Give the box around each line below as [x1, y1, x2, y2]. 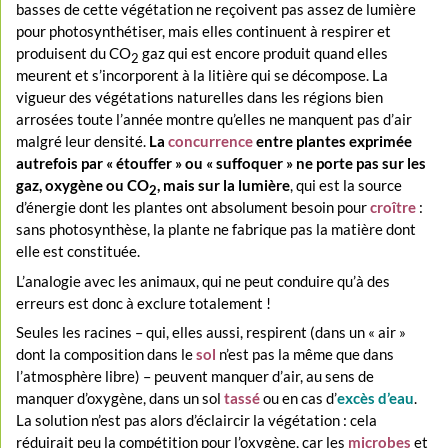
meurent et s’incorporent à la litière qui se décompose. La [16, 66, 389, 85]
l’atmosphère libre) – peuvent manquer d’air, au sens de [16, 367, 375, 386]
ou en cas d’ [260, 389, 338, 408]
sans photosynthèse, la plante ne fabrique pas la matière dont [16, 220, 417, 239]
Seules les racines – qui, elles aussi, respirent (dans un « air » [16, 323, 407, 342]
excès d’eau [337, 389, 415, 408]
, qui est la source [290, 176, 403, 195]
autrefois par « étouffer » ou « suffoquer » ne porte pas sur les [16, 154, 427, 173]
